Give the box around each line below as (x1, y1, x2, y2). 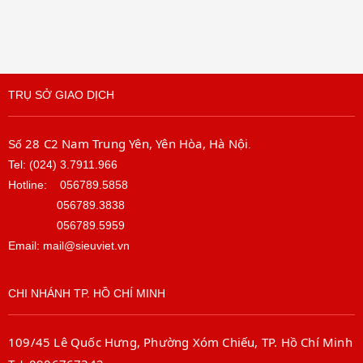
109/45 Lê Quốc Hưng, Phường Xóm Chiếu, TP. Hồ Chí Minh (8, 334, 352, 351)
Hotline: (8, 178, 60, 192)
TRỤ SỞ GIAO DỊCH (8, 88, 114, 102)
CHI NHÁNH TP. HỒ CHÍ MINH (8, 287, 165, 301)
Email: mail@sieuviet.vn (8, 239, 130, 253)
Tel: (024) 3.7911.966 (8, 158, 117, 172)
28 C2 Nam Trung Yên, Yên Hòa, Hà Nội (25, 135, 249, 152)
